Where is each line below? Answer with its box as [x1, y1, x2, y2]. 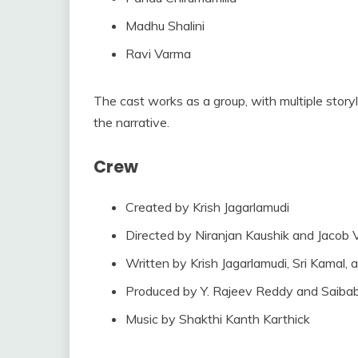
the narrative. [93, 113, 169, 130]
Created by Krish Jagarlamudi [125, 199, 289, 216]
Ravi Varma [125, 45, 191, 62]
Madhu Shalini [125, 17, 205, 34]
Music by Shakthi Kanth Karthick [125, 311, 310, 328]
